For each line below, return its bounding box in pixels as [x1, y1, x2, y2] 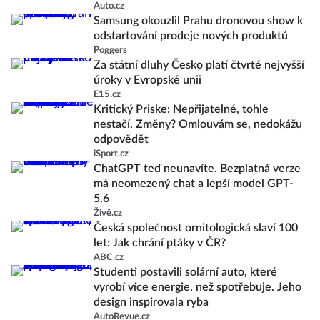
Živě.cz [94, 209, 122, 218]
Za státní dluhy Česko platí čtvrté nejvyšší [94, 59, 304, 71]
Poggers [94, 46, 127, 55]
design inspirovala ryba [94, 296, 209, 308]
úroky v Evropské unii [94, 74, 201, 86]
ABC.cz [94, 253, 124, 262]
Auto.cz [94, 1, 124, 11]
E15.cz [94, 90, 121, 99]
